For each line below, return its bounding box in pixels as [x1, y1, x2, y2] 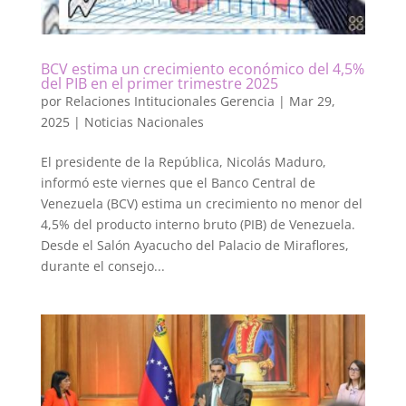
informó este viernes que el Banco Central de [40, 173, 315, 191]
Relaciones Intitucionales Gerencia [64, 92, 275, 110]
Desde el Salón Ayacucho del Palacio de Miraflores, [40, 236, 349, 254]
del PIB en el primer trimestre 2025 [40, 72, 278, 93]
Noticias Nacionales [83, 112, 204, 130]
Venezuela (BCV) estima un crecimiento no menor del [40, 194, 362, 212]
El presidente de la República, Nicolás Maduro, [40, 152, 326, 170]
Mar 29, [288, 92, 335, 110]
